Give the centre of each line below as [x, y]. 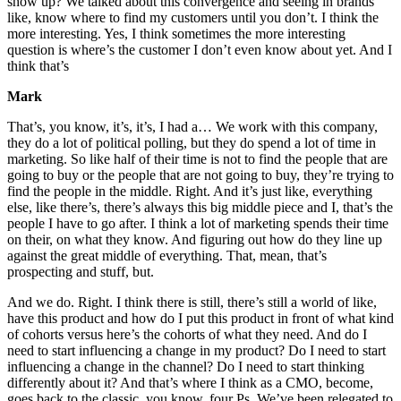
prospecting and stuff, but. [81, 272]
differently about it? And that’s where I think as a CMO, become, [190, 383]
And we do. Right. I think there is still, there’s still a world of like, [192, 303]
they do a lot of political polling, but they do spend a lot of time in [192, 143]
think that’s [38, 66]
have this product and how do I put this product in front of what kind [200, 319]
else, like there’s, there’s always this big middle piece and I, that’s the [200, 208]
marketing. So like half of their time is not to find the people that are [197, 159]
